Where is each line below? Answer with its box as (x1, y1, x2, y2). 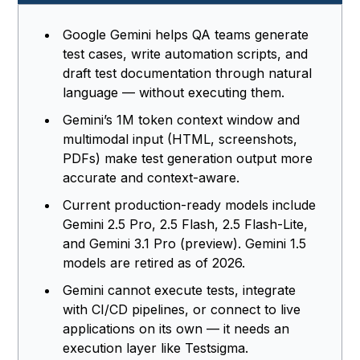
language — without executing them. (63, 84, 285, 101)
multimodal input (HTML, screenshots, (63, 131, 298, 148)
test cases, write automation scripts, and (63, 46, 309, 63)
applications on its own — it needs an (63, 321, 290, 337)
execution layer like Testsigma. (63, 340, 249, 357)
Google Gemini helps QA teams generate (63, 27, 309, 43)
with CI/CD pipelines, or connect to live (63, 301, 301, 318)
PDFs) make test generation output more (63, 150, 313, 167)
